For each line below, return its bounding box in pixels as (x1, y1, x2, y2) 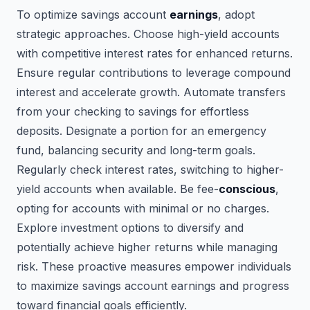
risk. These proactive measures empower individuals (17, 259, 291, 273)
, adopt (218, 8, 255, 21)
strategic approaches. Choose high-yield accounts (17, 27, 280, 41)
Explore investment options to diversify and (17, 221, 244, 235)
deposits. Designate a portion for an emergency (17, 124, 266, 138)
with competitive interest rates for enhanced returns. (17, 46, 293, 60)
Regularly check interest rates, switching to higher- (17, 163, 284, 176)
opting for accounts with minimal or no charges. (17, 201, 269, 215)
